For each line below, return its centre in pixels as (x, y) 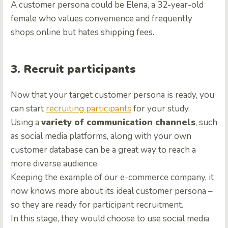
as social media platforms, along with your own (101, 136)
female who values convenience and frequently (102, 18)
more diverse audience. (55, 163)
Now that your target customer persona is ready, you (112, 95)
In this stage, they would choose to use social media (110, 218)
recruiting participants (89, 108)
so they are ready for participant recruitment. (97, 205)
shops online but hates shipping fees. (82, 32)
